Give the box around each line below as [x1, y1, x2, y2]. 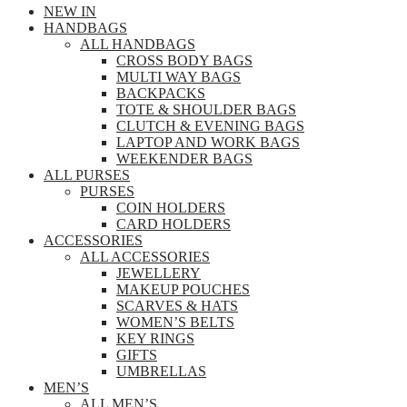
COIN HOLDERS [116, 200, 225, 216]
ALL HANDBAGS [80, 36, 195, 53]
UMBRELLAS [116, 363, 206, 380]
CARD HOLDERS [116, 216, 231, 233]
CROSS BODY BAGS [116, 53, 253, 69]
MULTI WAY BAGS [116, 69, 241, 85]
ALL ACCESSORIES [80, 249, 210, 265]
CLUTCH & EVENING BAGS [116, 118, 304, 134]
